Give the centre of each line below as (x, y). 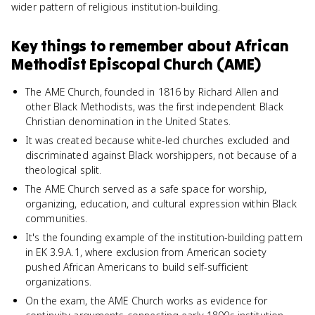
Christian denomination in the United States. (128, 121)
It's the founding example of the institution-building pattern (164, 237)
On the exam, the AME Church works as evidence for (147, 301)
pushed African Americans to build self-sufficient (137, 267)
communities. (57, 218)
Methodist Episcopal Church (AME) (136, 64)
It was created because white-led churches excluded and (158, 140)
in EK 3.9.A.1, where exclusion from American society (146, 252)
